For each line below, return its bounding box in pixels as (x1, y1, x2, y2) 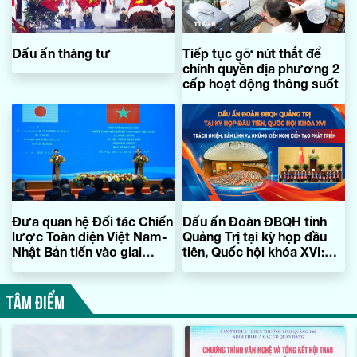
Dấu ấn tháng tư (12, 45, 111, 61)
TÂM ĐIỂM (6, 288, 65, 312)
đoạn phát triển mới (12, 258, 131, 274)
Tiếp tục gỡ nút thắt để (182, 45, 321, 61)
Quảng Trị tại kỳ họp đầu (182, 228, 327, 244)
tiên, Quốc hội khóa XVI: (182, 243, 324, 259)
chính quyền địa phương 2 (182, 60, 339, 76)
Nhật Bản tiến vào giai (12, 243, 142, 259)
